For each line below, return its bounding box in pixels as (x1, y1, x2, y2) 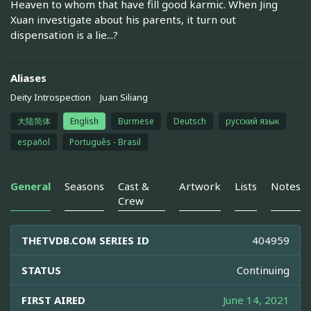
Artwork (179, 179, 221, 194)
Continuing (237, 263, 289, 278)
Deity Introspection (10, 90, 91, 103)
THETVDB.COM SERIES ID (22, 233, 149, 248)
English (70, 115, 99, 128)
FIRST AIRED (22, 293, 85, 308)
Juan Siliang (100, 90, 148, 103)
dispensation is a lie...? (10, 28, 118, 42)
